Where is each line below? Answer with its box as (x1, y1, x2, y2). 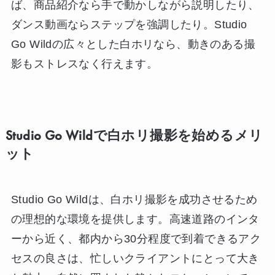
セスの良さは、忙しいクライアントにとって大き (10, 252, 260, 265)
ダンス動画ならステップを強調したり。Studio (10, 18, 247, 31)
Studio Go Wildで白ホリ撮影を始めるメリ (5, 127, 263, 144)
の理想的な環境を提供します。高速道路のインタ (10, 213, 260, 226)
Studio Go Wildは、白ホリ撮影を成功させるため (10, 193, 258, 206)
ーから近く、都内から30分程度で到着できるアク (10, 233, 261, 246)
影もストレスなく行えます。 (10, 58, 158, 71)
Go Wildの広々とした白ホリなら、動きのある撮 (10, 38, 255, 51)
